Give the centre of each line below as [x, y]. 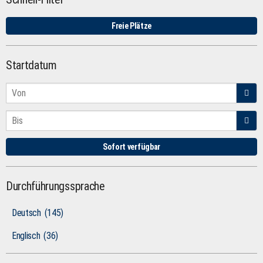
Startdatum [31, 65]
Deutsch [26, 213]
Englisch [26, 236]
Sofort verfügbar [131, 147]
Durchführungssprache [55, 186]
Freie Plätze [131, 26]
